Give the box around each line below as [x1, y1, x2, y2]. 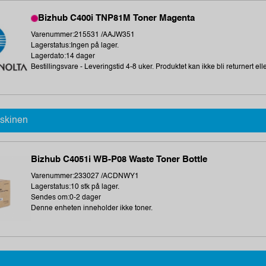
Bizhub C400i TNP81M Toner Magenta [38, 13, 195, 23]
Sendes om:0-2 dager [31, 194, 102, 202]
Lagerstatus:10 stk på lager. [31, 183, 120, 191]
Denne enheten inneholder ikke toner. [31, 205, 153, 213]
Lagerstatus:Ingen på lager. [31, 42, 119, 49]
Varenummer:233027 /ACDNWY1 [31, 173, 140, 180]
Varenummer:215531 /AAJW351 [31, 31, 135, 39]
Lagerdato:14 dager [31, 52, 96, 60]
